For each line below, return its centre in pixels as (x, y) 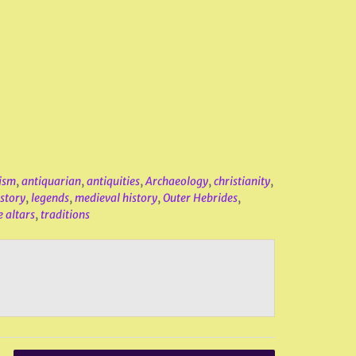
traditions (65, 215)
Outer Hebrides (200, 198)
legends (50, 198)
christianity (242, 181)
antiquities (113, 181)
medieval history (116, 198)
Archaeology (176, 181)
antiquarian (51, 181)
